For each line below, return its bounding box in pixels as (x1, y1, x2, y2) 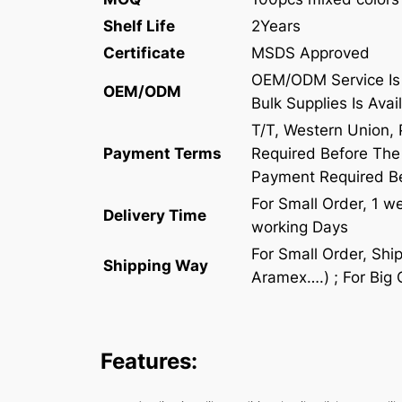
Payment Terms (103, 144, 222, 162)
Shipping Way (103, 256, 208, 275)
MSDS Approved (251, 43, 370, 62)
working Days (251, 217, 348, 236)
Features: (100, 348, 197, 375)
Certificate (103, 43, 185, 62)
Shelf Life (103, 16, 175, 35)
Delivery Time (103, 205, 206, 224)
